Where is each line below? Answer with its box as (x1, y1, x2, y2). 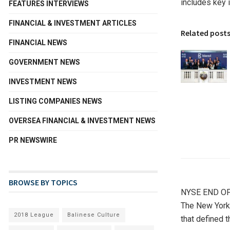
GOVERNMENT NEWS (9, 57, 80, 66)
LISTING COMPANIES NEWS (9, 97, 102, 105)
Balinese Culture (67, 211, 120, 218)
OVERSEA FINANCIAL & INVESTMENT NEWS (9, 116, 156, 125)
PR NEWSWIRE (9, 136, 57, 144)
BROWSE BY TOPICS (9, 177, 78, 187)
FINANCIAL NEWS (9, 38, 67, 47)
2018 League (14, 211, 54, 218)
